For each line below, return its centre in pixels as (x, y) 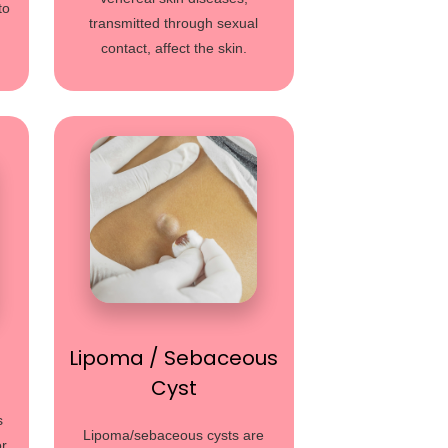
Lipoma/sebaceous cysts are (174, 435)
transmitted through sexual (174, 23)
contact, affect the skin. (173, 48)
